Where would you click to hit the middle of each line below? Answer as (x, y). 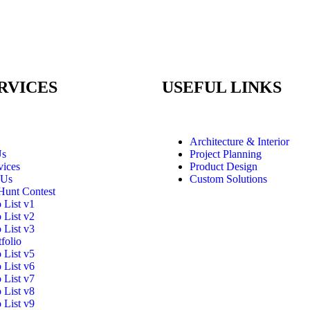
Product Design (224, 167)
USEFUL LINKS (222, 88)
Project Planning (226, 154)
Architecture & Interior (239, 142)
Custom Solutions (228, 179)
